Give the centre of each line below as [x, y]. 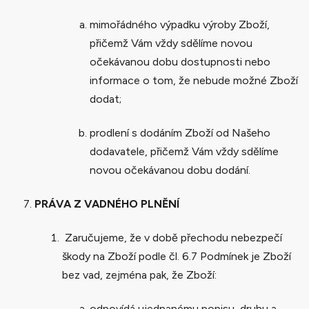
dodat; [106, 99]
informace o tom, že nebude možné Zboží [194, 80]
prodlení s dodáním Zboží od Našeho [180, 132]
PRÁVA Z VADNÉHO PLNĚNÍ [107, 203]
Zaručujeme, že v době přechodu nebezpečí [172, 237]
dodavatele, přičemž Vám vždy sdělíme [184, 151]
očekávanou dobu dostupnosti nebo [180, 61]
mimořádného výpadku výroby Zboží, [180, 24]
